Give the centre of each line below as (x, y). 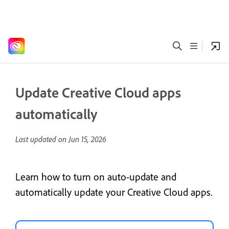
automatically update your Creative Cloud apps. (114, 192)
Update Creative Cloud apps (98, 92)
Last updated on (42, 139)
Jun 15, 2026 (87, 139)
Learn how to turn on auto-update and (96, 177)
